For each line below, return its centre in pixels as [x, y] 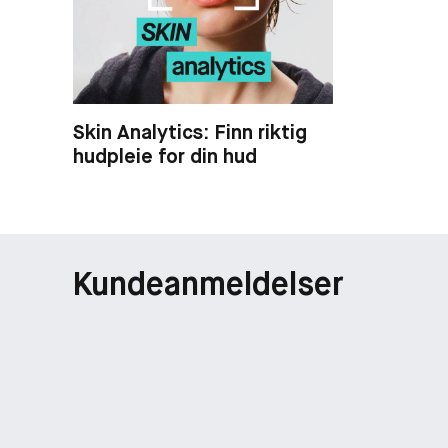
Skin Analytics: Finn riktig [190, 131]
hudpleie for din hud [165, 155]
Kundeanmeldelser [208, 284]
